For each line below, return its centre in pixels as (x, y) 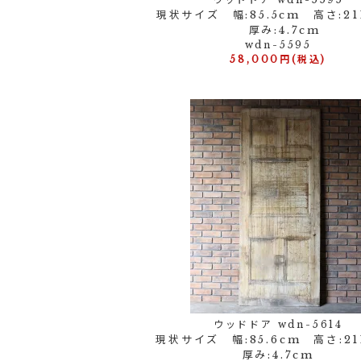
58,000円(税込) (278, 59)
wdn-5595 (278, 45)
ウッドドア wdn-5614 (278, 324)
